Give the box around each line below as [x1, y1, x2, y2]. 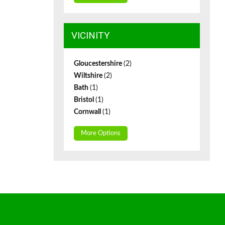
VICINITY [71, 30, 110, 41]
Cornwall [74, 108, 102, 116]
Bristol [74, 96, 95, 103]
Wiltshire [74, 72, 104, 79]
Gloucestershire [74, 60, 124, 67]
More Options [81, 130, 121, 137]
